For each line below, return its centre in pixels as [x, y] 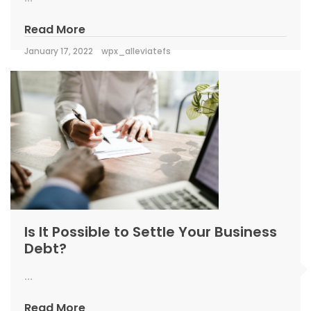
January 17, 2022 [59, 51]
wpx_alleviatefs [136, 51]
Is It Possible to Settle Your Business [151, 232]
